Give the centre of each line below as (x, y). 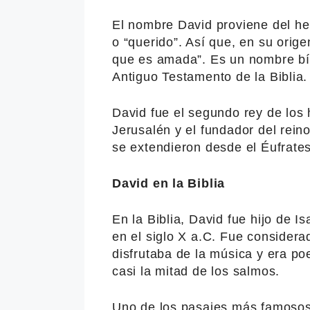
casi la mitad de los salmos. (196, 271)
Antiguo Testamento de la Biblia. (210, 76)
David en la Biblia (169, 183)
